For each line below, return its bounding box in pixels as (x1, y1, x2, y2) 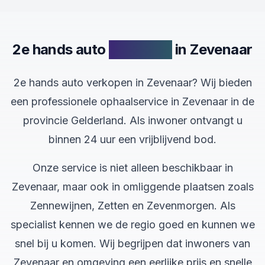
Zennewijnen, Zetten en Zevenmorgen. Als (30, 199, 235, 212)
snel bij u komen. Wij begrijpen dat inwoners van (15, 237, 250, 250)
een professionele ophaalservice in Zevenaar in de (11, 95, 254, 108)
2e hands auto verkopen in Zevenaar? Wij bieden (13, 76, 252, 89)
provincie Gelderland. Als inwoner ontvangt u (22, 114, 243, 127)
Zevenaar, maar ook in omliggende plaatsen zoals (11, 180, 254, 193)
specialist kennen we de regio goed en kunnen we (10, 218, 255, 231)
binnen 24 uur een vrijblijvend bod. (49, 133, 216, 146)
